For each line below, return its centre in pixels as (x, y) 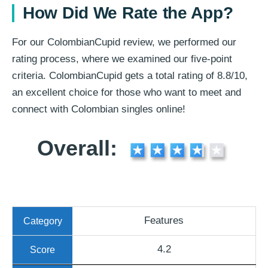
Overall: (80, 148)
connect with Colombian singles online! (99, 109)
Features (164, 221)
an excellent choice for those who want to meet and (127, 93)
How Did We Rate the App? (128, 13)
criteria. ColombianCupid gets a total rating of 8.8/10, (130, 76)
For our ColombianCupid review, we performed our (124, 42)
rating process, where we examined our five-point (122, 59)
